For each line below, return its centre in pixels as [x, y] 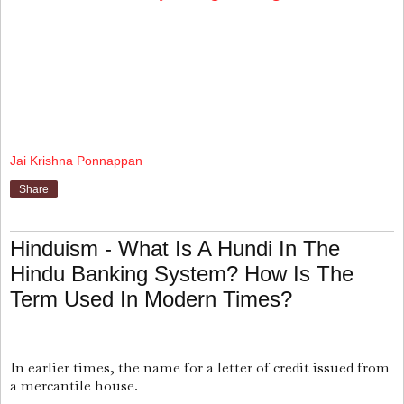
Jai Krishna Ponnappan [76, 160]
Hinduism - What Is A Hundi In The [175, 249]
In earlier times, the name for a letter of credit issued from [200, 367]
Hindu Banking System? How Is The [182, 274]
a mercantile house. [74, 385]
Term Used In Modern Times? [151, 299]
